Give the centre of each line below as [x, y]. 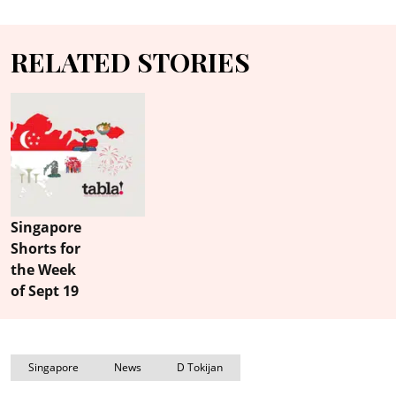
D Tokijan [200, 368]
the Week [43, 270]
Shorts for [46, 249]
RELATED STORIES [130, 62]
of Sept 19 [45, 291]
